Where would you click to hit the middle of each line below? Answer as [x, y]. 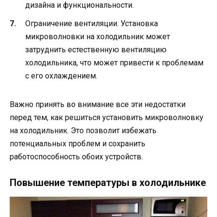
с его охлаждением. [61, 76]
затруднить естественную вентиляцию [96, 49]
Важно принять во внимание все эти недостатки [98, 104]
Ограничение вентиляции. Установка [92, 23]
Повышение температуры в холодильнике [108, 182]
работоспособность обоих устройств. [76, 156]
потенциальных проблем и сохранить [77, 143]
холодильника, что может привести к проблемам [114, 62]
